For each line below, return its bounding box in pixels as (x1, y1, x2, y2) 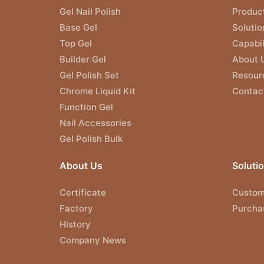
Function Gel (60, 101, 113, 113)
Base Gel (60, 21, 97, 33)
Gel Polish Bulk (60, 133, 123, 144)
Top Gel (60, 37, 92, 49)
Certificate (60, 186, 106, 198)
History (60, 218, 91, 230)
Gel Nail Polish (60, 5, 121, 17)
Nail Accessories (60, 117, 131, 128)
